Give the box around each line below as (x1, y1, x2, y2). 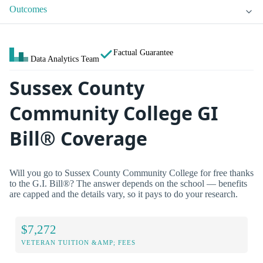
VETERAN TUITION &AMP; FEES (21, 239, 136, 247)
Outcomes (9, 4, 47, 15)
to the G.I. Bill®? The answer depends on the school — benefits (9, 178, 247, 188)
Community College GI (9, 100, 218, 126)
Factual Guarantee (113, 48, 173, 58)
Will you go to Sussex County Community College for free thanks (9, 167, 254, 178)
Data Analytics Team (31, 54, 99, 64)
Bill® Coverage (9, 126, 147, 151)
